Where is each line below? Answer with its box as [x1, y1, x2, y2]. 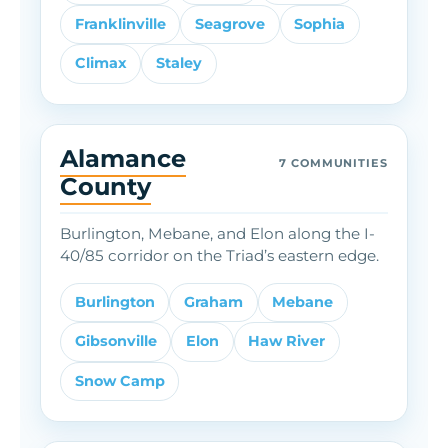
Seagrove [194, 15, 265, 34]
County [60, 171, 152, 201]
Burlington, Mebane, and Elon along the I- [60, 223, 376, 243]
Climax [74, 54, 127, 73]
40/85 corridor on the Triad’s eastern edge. [60, 245, 380, 265]
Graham [183, 293, 243, 312]
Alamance [60, 143, 187, 173]
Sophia [294, 15, 346, 34]
